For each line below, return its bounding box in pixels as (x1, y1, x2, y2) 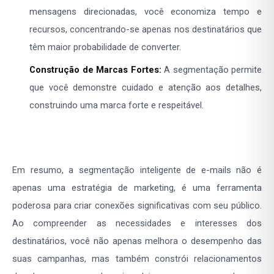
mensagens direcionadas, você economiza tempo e (29, 6, 262, 18)
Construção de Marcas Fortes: (29, 64, 161, 76)
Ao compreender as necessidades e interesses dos (12, 218, 262, 229)
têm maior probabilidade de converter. (29, 42, 181, 53)
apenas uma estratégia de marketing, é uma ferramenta (12, 182, 262, 194)
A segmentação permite (161, 64, 262, 76)
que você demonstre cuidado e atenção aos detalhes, (29, 82, 262, 94)
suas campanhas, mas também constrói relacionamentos (12, 253, 262, 265)
